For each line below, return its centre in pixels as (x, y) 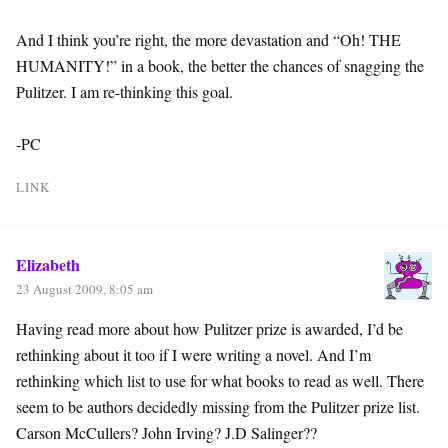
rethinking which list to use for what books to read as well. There (220, 380)
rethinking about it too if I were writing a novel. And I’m (193, 354)
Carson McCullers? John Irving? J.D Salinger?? (166, 432)
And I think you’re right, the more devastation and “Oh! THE (208, 39)
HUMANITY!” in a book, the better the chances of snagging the (220, 65)
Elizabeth (48, 264)
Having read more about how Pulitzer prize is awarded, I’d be (209, 328)
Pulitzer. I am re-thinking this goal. (124, 91)
